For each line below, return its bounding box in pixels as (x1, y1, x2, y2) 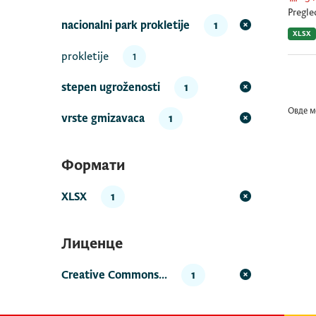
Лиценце (61, 235, 123, 253)
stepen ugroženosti (61, 80, 160, 95)
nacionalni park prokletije (61, 18, 190, 32)
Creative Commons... (61, 268, 167, 282)
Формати (61, 157, 125, 174)
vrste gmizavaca (61, 111, 145, 126)
